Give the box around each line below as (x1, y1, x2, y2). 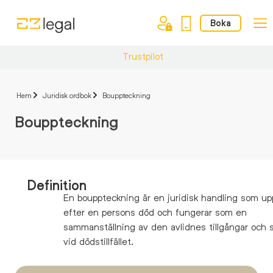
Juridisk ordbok (43, 91, 91, 99)
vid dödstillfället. (63, 235, 133, 247)
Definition (27, 177, 87, 193)
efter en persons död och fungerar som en (63, 206, 247, 218)
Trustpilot (122, 50, 163, 62)
